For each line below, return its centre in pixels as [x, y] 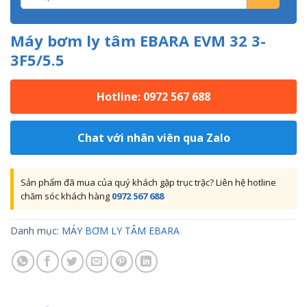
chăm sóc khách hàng [66, 196]
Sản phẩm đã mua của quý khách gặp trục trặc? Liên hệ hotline [148, 182]
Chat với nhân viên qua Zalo [153, 137]
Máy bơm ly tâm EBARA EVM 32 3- [138, 40]
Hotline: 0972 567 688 [153, 96]
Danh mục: [36, 230]
